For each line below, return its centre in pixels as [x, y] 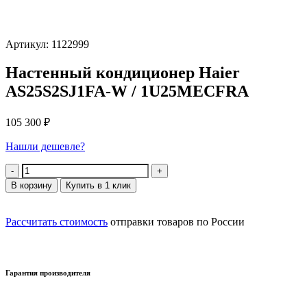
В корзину [32, 186]
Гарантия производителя [48, 273]
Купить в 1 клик [98, 186]
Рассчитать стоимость [57, 222]
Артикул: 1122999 [47, 44]
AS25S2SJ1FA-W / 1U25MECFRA [127, 91]
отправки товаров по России [176, 222]
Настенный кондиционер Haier [123, 73]
